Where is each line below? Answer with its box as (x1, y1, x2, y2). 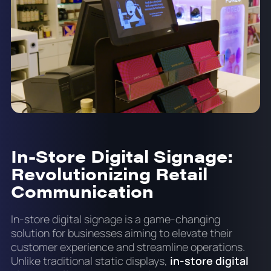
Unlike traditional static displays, (10, 253, 170, 268)
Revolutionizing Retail (10, 160, 207, 185)
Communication (10, 178, 154, 203)
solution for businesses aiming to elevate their (10, 225, 232, 240)
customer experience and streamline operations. (10, 239, 245, 254)
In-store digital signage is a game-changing (10, 211, 220, 226)
